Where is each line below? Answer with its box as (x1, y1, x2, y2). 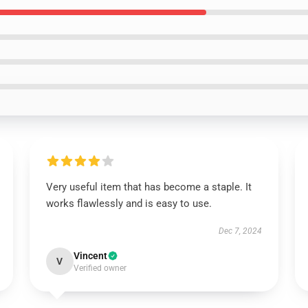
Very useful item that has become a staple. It (45, 181, 252, 193)
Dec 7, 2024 (219, 226, 263, 236)
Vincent (73, 250, 107, 261)
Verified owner (73, 263, 126, 273)
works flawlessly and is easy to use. (45, 197, 214, 210)
